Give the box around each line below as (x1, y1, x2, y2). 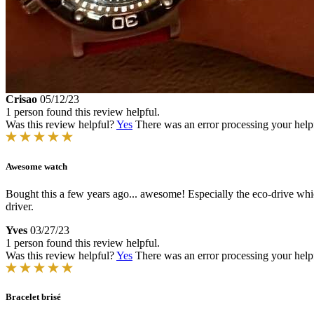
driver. (6, 200, 34, 212)
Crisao (6, 93, 37, 106)
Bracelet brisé (6, 291, 61, 302)
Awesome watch (6, 161, 67, 172)
